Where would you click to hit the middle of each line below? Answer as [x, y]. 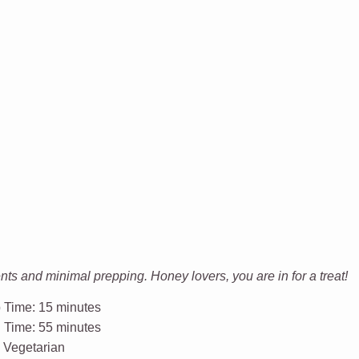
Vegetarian [34, 347]
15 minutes [70, 307]
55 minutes [70, 327]
